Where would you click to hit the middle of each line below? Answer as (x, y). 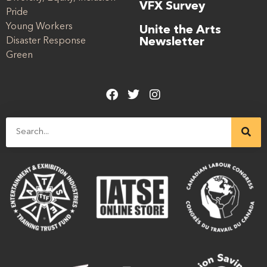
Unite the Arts (180, 31)
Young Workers (39, 27)
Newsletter (172, 43)
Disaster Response (46, 41)
